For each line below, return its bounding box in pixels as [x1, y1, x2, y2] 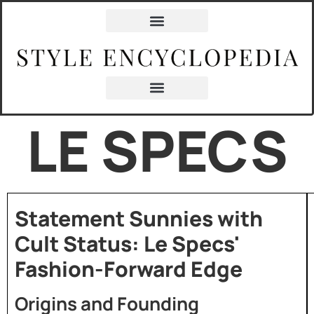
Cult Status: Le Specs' [15, 228, 240, 258]
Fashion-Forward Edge [15, 254, 243, 283]
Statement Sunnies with [15, 203, 263, 233]
